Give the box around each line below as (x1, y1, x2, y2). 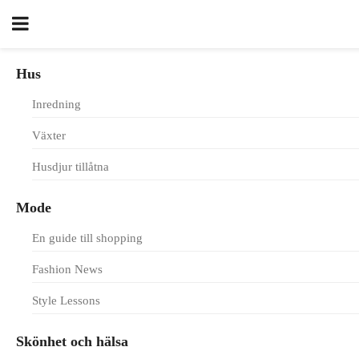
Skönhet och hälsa (16, 333, 128, 349)
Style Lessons (32, 294, 100, 307)
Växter (32, 129, 66, 142)
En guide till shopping (32, 232, 143, 244)
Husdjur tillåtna (32, 160, 109, 173)
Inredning (32, 98, 81, 111)
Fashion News (32, 263, 103, 276)
